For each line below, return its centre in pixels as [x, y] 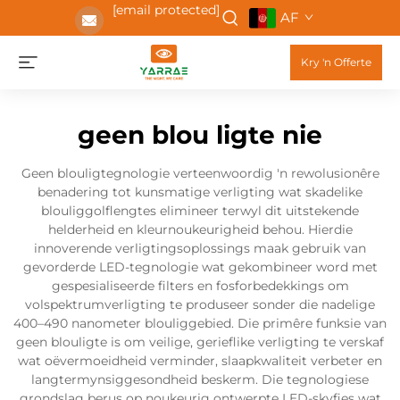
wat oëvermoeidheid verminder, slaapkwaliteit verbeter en [200, 361]
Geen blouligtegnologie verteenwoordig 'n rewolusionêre [200, 173]
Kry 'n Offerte [336, 62]
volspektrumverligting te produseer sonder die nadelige [200, 304]
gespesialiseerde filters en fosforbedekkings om [200, 286]
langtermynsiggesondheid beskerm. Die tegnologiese [200, 379]
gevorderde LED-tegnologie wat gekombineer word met [200, 267]
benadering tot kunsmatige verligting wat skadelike [200, 192]
